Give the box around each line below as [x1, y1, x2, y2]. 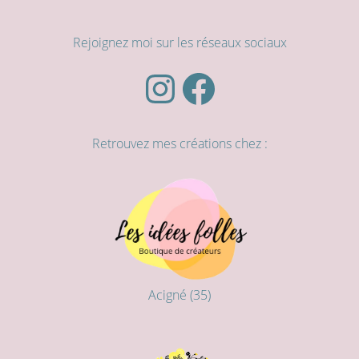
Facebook [179, 79, 228, 95]
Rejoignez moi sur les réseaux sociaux [72, 34, 287, 52]
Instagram [140, 79, 195, 95]
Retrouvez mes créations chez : [91, 135, 268, 153]
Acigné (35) [148, 286, 211, 305]
